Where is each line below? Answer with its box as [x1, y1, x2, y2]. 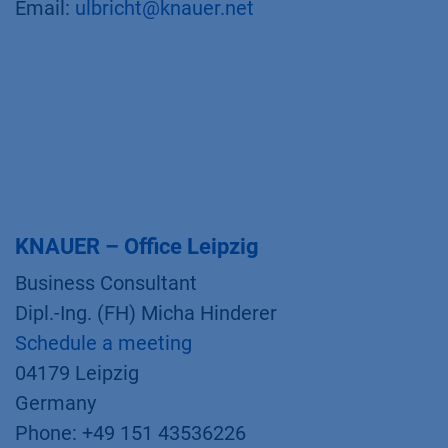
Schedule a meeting [15, 331, 192, 355]
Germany [15, 391, 96, 415]
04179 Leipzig [15, 361, 139, 385]
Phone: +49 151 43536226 [15, 421, 246, 445]
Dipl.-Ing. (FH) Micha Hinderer [15, 301, 277, 325]
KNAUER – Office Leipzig [15, 234, 259, 259]
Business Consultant [15, 271, 197, 295]
